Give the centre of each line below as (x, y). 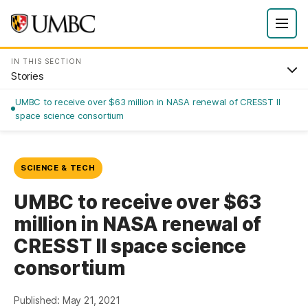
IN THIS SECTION (46, 61)
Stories (27, 76)
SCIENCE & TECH (58, 167)
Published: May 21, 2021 (67, 300)
